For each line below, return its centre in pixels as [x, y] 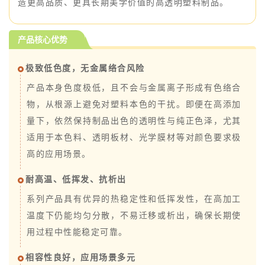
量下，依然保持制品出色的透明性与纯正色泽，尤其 [134, 121]
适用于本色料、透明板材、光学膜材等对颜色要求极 [134, 138]
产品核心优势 [43, 39]
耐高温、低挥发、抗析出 [76, 180]
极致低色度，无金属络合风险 [85, 69]
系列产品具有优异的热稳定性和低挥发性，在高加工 [134, 199]
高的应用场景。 [59, 154]
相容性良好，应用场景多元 [80, 258]
